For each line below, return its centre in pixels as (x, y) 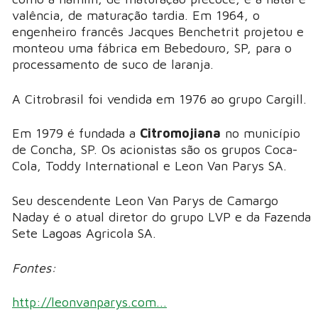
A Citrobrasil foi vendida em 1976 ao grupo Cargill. (161, 99)
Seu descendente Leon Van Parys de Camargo (145, 201)
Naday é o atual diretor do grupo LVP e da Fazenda (161, 217)
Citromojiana (182, 133)
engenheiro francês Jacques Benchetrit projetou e (158, 31)
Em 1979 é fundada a (76, 133)
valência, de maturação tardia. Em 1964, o (136, 15)
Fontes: (36, 268)
